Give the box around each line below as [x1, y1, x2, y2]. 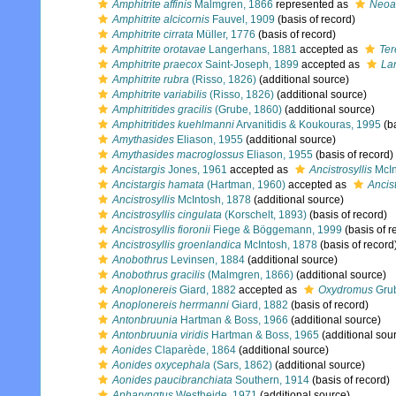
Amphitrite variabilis [112, 88, 207, 101]
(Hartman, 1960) [204, 179, 286, 191]
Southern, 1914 [232, 374, 309, 386]
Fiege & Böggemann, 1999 [210, 224, 342, 236]
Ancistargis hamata [112, 179, 204, 191]
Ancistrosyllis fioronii [112, 224, 210, 236]
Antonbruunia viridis [112, 329, 209, 341]
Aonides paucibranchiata [112, 374, 232, 386]
